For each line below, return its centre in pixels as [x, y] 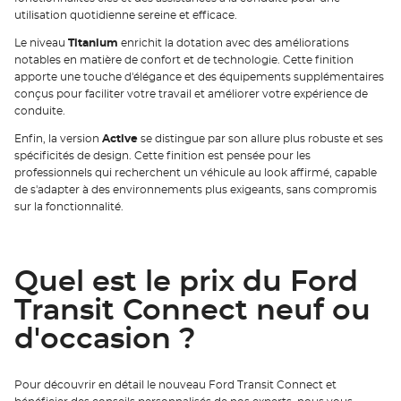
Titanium [93, 43]
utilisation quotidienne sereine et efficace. [126, 16]
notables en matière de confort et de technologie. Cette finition [184, 60]
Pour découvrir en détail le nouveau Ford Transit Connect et [175, 385]
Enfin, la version [58, 139]
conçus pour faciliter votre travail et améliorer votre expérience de [191, 94]
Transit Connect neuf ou [192, 310]
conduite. [40, 111]
